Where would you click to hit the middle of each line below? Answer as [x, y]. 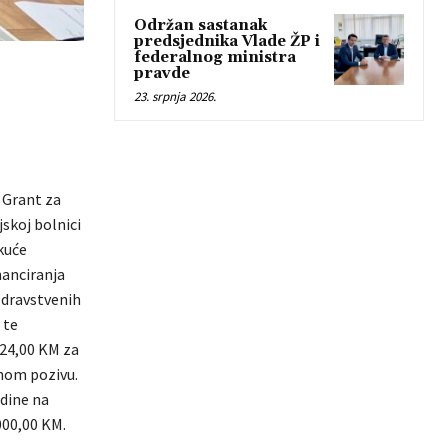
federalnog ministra [215, 58]
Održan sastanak [200, 26]
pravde [162, 74]
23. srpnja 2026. [175, 97]
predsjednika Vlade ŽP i [227, 42]
